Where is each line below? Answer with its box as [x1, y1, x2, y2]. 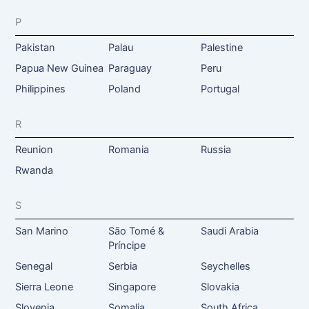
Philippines [15, 82, 66, 95]
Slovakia [200, 280, 239, 293]
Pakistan [15, 41, 56, 54]
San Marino [15, 224, 69, 237]
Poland [108, 82, 141, 95]
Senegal [15, 259, 53, 272]
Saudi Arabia [200, 224, 259, 237]
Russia [200, 143, 231, 156]
